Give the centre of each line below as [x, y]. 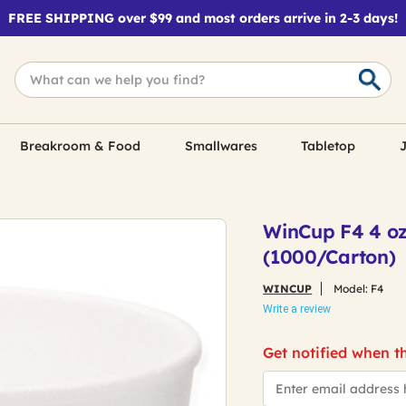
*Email [280, 376]
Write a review [297, 309]
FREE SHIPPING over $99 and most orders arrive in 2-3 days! [203, 18]
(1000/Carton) [329, 256]
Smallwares [221, 146]
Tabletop [329, 146]
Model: [351, 289]
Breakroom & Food [81, 146]
